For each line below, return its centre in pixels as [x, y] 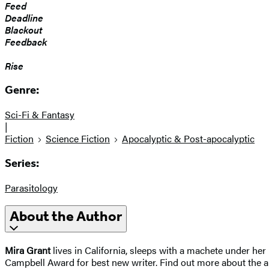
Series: [22, 163]
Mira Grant [28, 250]
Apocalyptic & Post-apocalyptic [188, 139]
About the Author [66, 216]
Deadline [24, 17]
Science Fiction [78, 139]
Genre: [22, 90]
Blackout [23, 29]
